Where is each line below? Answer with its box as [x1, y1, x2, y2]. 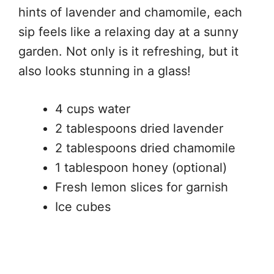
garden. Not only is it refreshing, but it [18, 44, 239, 59]
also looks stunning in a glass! [18, 64, 191, 79]
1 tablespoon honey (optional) [55, 160, 227, 176]
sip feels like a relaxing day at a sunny [18, 24, 239, 40]
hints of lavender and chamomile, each [18, 5, 242, 20]
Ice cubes [55, 199, 111, 215]
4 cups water [55, 102, 130, 117]
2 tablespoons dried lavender [55, 121, 223, 136]
